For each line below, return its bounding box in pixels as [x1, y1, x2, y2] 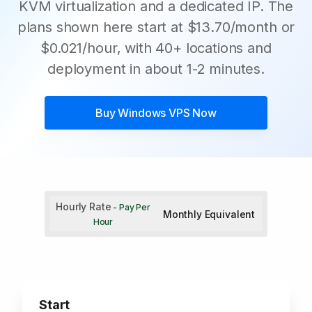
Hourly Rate [56, 201, 111, 212]
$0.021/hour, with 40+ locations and [40, 40, 272, 56]
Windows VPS [118, 106, 190, 120]
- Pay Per [111, 202, 150, 212]
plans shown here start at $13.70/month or [17, 19, 295, 36]
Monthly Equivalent [162, 208, 256, 220]
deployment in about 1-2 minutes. [47, 61, 265, 77]
